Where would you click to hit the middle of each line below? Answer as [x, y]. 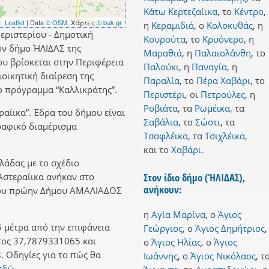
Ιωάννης [161, 256]
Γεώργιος [163, 228]
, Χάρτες [82, 23]
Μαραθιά [163, 53]
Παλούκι [161, 67]
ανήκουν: [163, 190]
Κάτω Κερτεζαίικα [180, 12]
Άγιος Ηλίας [176, 242]
